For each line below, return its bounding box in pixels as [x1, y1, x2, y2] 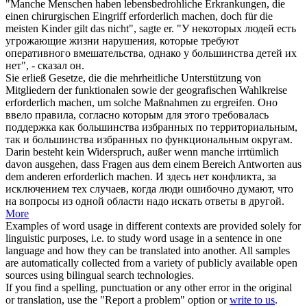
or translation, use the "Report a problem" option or [5, 293, 230, 306]
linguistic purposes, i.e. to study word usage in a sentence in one [5, 232, 282, 244]
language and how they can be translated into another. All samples [5, 244, 290, 256]
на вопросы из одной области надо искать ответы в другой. [5, 195, 284, 207]
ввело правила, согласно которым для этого [5, 108, 212, 121]
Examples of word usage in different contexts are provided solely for [5, 219, 301, 232]
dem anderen [5, 170, 64, 182]
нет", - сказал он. [5, 59, 84, 71]
